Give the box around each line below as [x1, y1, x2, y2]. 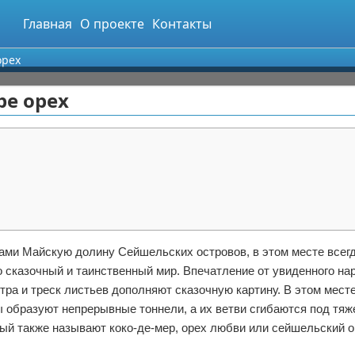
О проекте [80, 15, 144, 32]
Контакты [152, 15, 212, 32]
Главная [23, 15, 72, 32]
